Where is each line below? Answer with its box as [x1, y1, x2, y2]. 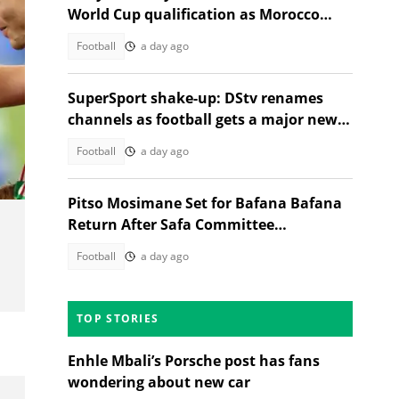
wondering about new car [68, 372, 250, 392]
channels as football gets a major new [68, 110, 338, 129]
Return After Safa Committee [68, 215, 274, 234]
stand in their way [68, 26, 198, 45]
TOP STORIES [77, 311, 159, 326]
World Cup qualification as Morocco [68, 4, 320, 24]
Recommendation [68, 236, 195, 256]
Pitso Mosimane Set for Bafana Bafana [68, 193, 342, 213]
